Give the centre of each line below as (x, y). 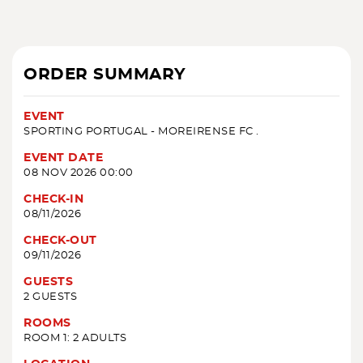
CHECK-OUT (60, 241)
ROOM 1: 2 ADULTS (75, 339)
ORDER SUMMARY (105, 75)
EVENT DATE (63, 158)
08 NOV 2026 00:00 (79, 173)
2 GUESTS (50, 297)
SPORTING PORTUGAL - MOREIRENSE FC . (141, 132)
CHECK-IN (53, 200)
